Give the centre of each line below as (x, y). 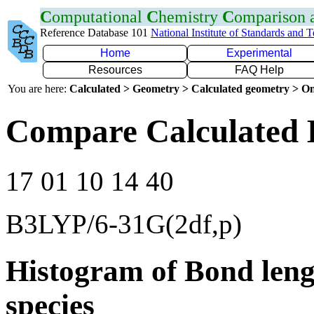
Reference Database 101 (95, 33)
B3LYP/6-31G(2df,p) (124, 224)
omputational (99, 17)
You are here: (39, 89)
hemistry (190, 17)
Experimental (259, 53)
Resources (115, 70)
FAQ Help (259, 70)
